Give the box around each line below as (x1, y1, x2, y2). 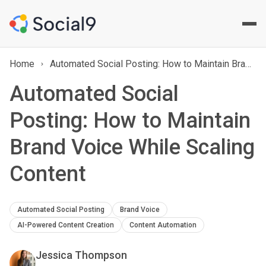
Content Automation (129, 221, 197, 229)
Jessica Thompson (36, 249, 127, 261)
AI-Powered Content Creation (17, 221, 114, 229)
